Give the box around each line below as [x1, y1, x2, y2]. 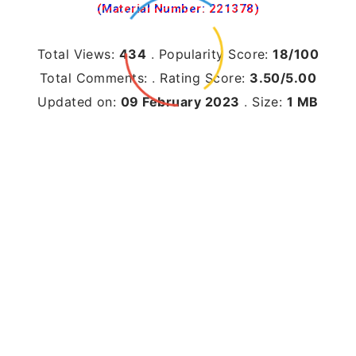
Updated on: [37, 94, 121, 110]
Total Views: [37, 46, 119, 62]
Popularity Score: [158, 46, 273, 62]
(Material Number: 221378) [97, 2, 259, 16]
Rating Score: [160, 70, 250, 86]
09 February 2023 [120, 94, 240, 110]
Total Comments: [39, 70, 153, 86]
